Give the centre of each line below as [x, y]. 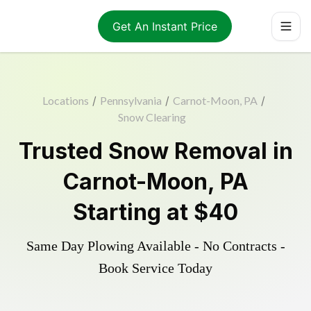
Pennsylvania [131, 100]
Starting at [133, 212]
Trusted [63, 151]
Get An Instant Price [165, 26]
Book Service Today [155, 268]
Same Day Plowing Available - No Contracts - [155, 246]
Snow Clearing [152, 117]
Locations [66, 100]
